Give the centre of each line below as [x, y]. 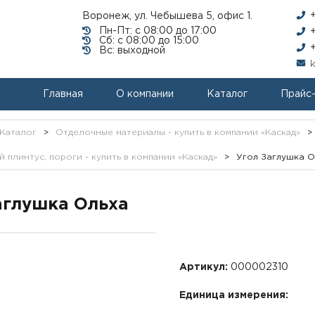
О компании [145, 94]
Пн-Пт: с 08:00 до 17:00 [158, 31]
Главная [63, 94]
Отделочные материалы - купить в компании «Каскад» [178, 133]
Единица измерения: [233, 295]
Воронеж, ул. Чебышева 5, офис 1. [167, 16]
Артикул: [203, 267]
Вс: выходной [132, 51]
